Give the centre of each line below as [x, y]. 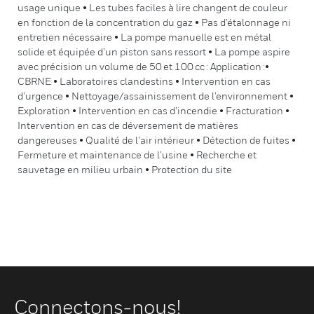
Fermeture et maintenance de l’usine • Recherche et [137, 155]
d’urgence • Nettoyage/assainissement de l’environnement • [156, 96]
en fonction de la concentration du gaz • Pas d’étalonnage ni [154, 22]
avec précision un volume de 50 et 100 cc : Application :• [143, 66]
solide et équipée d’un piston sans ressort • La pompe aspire [154, 52]
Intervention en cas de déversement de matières [128, 125]
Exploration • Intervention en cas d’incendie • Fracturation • [153, 110]
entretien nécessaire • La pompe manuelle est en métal [144, 37]
